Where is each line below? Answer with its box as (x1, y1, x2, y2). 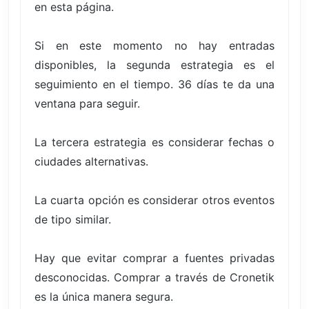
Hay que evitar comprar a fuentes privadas (34, 250, 275, 265)
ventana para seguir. (34, 96, 140, 110)
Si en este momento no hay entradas (34, 38, 275, 52)
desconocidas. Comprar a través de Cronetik (34, 270, 275, 284)
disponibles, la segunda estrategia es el (34, 57, 275, 72)
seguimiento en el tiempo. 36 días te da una (34, 77, 275, 91)
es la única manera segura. (34, 289, 173, 303)
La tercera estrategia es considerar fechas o (34, 134, 275, 149)
